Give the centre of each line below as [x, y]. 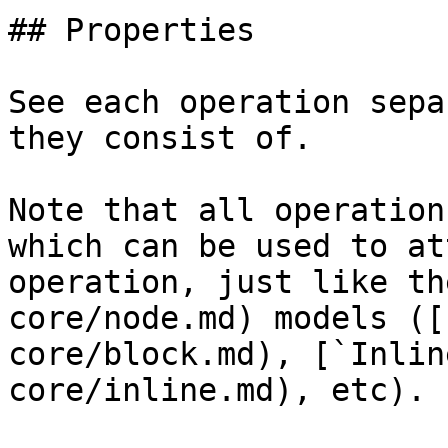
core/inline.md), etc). [217, 390]
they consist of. [160, 138]
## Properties [131, 30]
